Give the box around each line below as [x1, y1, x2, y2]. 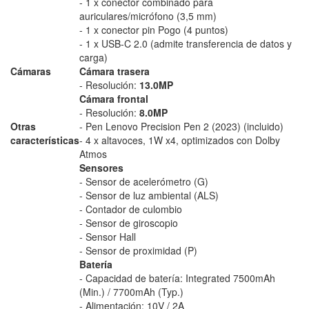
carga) [79, 50, 108, 64]
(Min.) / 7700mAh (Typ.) [79, 285, 183, 299]
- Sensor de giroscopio [79, 216, 178, 230]
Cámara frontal [79, 92, 148, 106]
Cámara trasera [79, 64, 150, 78]
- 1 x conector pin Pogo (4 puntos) [79, 23, 228, 37]
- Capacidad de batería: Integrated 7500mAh [79, 271, 275, 285]
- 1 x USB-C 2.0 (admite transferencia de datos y [79, 37, 292, 50]
